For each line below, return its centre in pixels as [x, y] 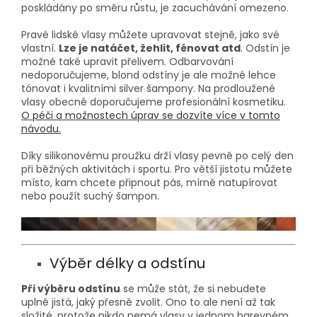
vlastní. [40, 48]
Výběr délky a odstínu [127, 263]
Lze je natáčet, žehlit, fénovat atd [150, 48]
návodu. [41, 129]
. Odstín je [265, 48]
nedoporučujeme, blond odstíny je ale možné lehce [149, 75]
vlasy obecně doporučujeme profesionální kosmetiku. [154, 102]
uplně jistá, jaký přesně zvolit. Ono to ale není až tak [148, 302]
